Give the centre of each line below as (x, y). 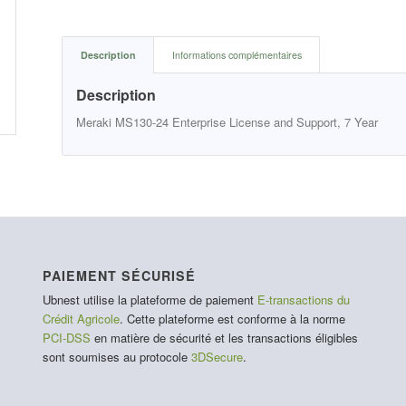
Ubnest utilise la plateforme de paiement (150, 300)
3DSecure (217, 357)
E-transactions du (303, 300)
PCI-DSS (66, 338)
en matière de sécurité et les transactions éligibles (224, 338)
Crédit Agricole (81, 319)
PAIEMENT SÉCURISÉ (119, 276)
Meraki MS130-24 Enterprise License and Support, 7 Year (227, 122)
